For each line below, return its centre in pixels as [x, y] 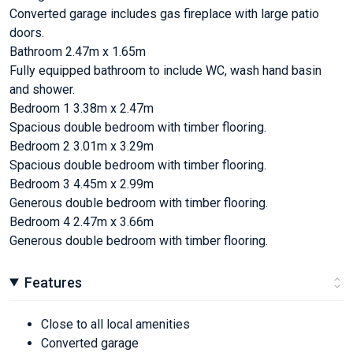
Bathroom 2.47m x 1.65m [78, 51]
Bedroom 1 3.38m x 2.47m [82, 108]
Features [54, 282]
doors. [27, 32]
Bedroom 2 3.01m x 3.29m [82, 146]
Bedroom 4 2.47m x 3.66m [82, 221]
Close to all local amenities [115, 324]
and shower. [42, 89]
